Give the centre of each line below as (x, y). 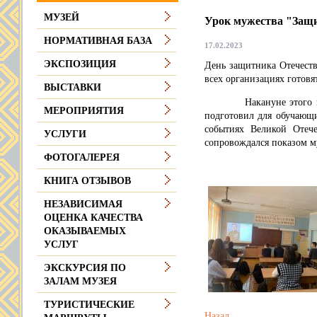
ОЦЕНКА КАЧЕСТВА (93, 218)
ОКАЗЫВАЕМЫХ (85, 231)
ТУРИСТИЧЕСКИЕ (89, 305)
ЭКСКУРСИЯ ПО (85, 268)
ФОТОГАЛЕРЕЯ (82, 157)
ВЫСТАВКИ (73, 87)
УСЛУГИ (65, 134)
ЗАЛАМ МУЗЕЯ (80, 281)
